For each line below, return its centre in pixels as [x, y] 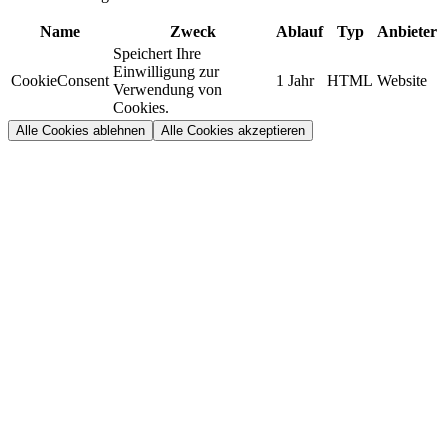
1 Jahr [295, 81]
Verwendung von [167, 90]
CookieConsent [60, 81]
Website [402, 81]
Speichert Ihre [157, 54]
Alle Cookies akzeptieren [233, 131]
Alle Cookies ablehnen [80, 131]
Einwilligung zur [166, 72]
